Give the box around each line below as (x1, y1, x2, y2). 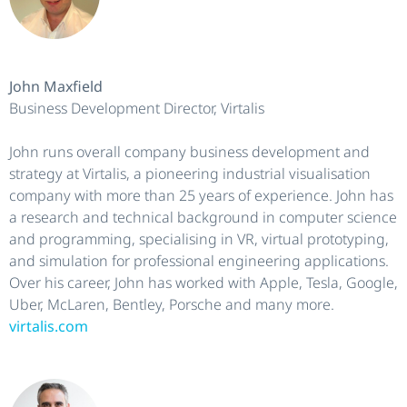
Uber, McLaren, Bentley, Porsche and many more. (9, 293, 334, 314)
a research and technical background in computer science (9, 206, 397, 227)
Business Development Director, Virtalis (9, 97, 264, 118)
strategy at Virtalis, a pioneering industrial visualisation (9, 163, 371, 184)
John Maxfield (9, 75, 103, 96)
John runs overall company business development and (9, 141, 370, 162)
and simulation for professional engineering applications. (9, 250, 389, 271)
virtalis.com (9, 315, 88, 336)
